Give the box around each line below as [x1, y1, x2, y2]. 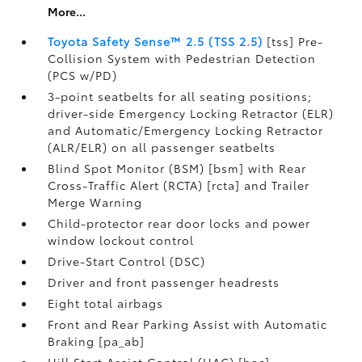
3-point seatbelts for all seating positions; [48, 88, 313, 104]
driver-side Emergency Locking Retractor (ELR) [48, 105, 335, 121]
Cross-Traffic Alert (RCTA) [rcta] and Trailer [48, 177, 310, 193]
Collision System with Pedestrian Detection [48, 50, 317, 66]
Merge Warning [48, 194, 143, 210]
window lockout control [48, 232, 195, 248]
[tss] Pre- [263, 33, 324, 49]
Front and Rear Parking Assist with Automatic [48, 316, 328, 332]
